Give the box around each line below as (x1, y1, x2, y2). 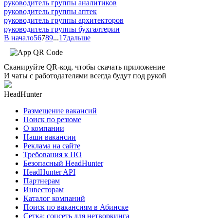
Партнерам (23, 176, 60, 185)
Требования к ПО (23, 150, 82, 159)
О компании (23, 124, 64, 132)
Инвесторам (23, 185, 64, 194)
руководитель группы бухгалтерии (4, 24, 120, 33)
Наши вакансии (23, 132, 76, 141)
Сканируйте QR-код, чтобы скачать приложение (4, 62, 165, 71)
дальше (67, 33, 91, 42)
